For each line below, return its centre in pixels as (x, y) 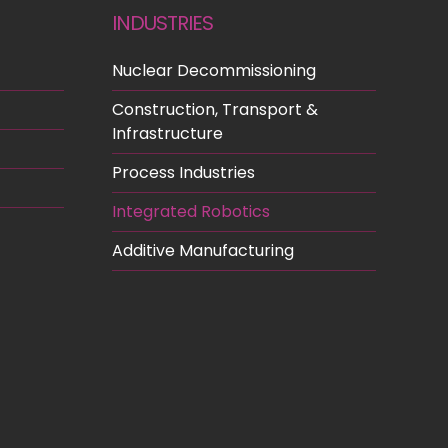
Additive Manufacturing (202, 250)
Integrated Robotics (190, 211)
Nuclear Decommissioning (213, 70)
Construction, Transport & (214, 109)
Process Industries (183, 172)
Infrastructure (167, 133)
